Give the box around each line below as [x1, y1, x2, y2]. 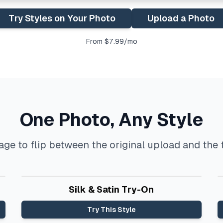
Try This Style [87, 206, 136, 214]
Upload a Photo [147, 13, 215, 23]
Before [30, 183, 52, 190]
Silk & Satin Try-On [69, 184, 154, 195]
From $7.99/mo [86, 37, 137, 45]
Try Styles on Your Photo [8, 13, 115, 23]
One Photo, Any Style [20, 110, 203, 130]
